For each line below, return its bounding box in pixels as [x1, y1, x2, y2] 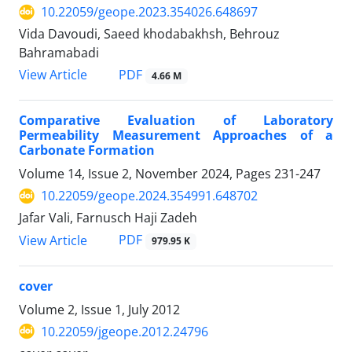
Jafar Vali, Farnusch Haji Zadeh [19, 209, 197, 227]
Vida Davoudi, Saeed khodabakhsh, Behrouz [19, 25, 280, 43]
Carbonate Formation [19, 141, 155, 159]
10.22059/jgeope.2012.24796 [41, 322, 208, 340]
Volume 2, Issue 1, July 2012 [19, 300, 180, 318]
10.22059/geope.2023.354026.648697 [41, 3, 258, 21]
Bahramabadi [19, 44, 99, 62]
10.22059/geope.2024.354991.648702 [41, 187, 258, 205]
